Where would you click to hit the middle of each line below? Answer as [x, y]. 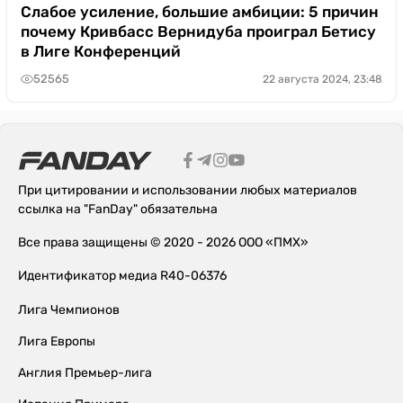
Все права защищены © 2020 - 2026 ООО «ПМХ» [163, 242]
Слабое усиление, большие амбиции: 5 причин [200, 11]
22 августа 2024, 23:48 [322, 79]
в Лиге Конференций [101, 51]
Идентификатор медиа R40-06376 [122, 275]
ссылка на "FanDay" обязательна [118, 209]
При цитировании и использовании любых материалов [188, 190]
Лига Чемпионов [69, 309]
